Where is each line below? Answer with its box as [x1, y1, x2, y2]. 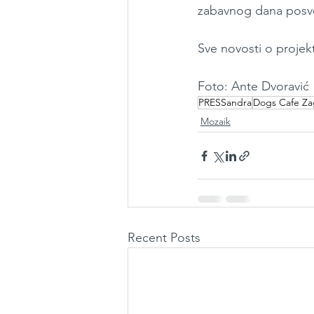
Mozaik [200, 115, 231, 128]
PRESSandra [198, 96, 252, 109]
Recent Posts [128, 230, 200, 246]
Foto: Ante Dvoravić [198, 78, 309, 95]
